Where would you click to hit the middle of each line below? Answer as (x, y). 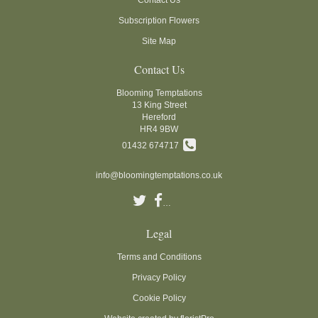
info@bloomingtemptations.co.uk (159, 175)
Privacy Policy (159, 277)
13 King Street (159, 105)
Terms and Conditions (159, 257)
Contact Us (159, 69)
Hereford (159, 117)
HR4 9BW (159, 129)
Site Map (159, 41)
